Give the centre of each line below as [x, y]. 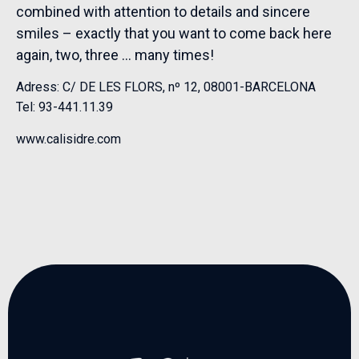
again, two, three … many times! [115, 54]
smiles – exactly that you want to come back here [174, 33]
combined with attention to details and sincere [163, 11]
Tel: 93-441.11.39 [65, 107]
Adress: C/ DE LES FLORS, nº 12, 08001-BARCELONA [166, 87]
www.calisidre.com [69, 139]
